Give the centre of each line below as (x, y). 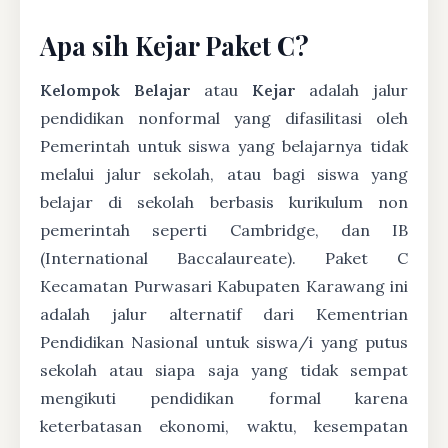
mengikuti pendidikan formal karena (224, 398)
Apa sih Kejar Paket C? (174, 45)
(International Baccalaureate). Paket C (224, 258)
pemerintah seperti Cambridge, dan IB (224, 230)
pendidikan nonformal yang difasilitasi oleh (224, 118)
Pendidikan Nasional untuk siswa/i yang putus (224, 342)
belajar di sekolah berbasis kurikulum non (224, 202)
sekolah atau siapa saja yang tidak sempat (224, 370)
